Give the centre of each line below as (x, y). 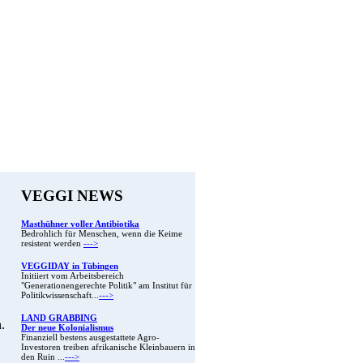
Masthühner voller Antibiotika (80, 224)
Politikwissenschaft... (60, 296)
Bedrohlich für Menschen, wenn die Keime (102, 234)
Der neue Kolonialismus (67, 328)
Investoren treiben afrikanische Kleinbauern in (108, 348)
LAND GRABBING (59, 318)
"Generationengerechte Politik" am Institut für (107, 286)
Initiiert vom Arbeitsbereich (73, 276)
